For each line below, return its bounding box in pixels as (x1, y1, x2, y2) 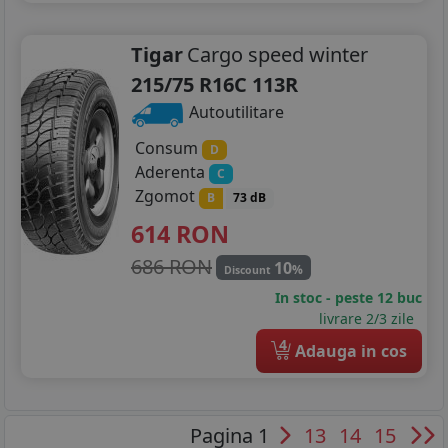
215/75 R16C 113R (131, 71, 298, 99)
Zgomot (135, 185, 199, 208)
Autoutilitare (185, 101, 284, 124)
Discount (223, 262, 274, 277)
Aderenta (135, 161, 209, 184)
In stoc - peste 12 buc (275, 287, 422, 307)
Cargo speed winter (187, 41, 368, 69)
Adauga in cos (291, 339, 407, 362)
